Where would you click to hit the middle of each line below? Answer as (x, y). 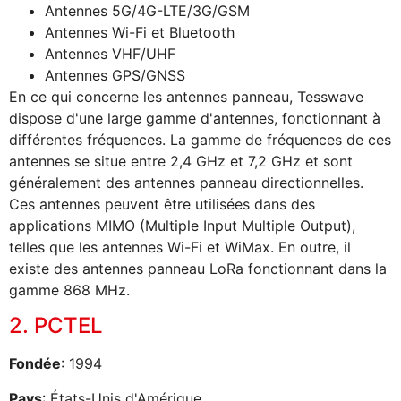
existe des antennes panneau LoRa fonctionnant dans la (198, 268)
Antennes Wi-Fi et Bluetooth (140, 32)
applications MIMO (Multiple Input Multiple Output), (182, 225)
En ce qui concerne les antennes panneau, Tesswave (186, 96)
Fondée (35, 364)
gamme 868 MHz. (69, 290)
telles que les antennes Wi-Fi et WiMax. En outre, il (180, 247)
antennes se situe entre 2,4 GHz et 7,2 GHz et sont (181, 161)
